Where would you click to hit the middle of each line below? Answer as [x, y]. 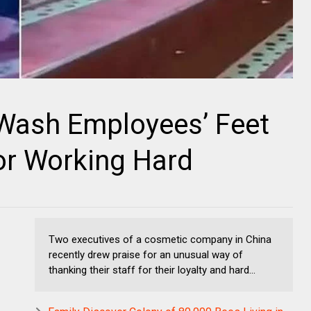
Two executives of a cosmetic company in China [160, 239]
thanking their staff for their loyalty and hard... [152, 270]
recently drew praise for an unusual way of [146, 254]
